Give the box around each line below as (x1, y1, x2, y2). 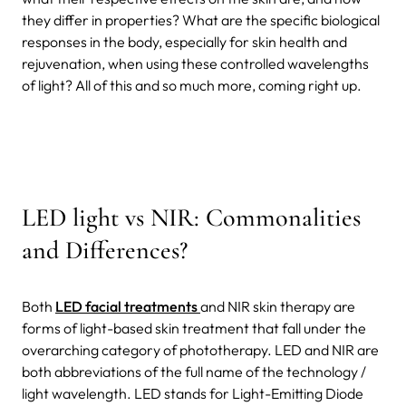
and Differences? (22, 234, 188, 266)
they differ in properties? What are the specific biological (22, 10, 380, 29)
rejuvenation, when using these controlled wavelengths (22, 53, 369, 72)
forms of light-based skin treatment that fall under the (22, 318, 366, 337)
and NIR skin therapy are (200, 296, 355, 315)
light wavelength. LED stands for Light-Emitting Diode (22, 383, 363, 402)
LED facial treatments (55, 296, 200, 315)
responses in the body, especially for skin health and (22, 32, 347, 51)
